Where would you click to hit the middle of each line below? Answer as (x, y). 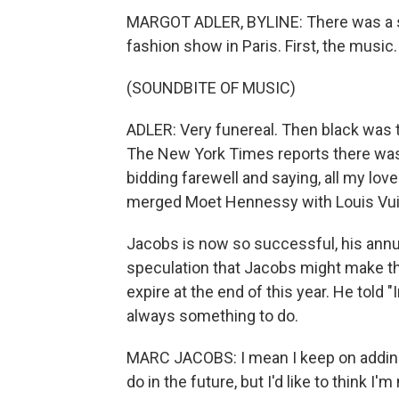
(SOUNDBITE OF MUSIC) (211, 88)
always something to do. (212, 316)
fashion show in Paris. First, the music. (262, 46)
